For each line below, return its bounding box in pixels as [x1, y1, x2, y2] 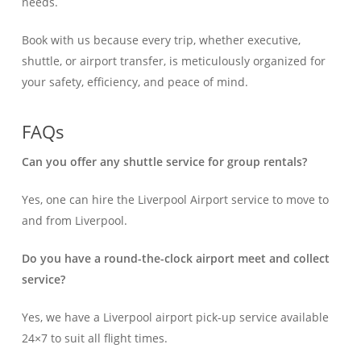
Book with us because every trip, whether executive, [21, 31, 301, 48]
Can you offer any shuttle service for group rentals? [21, 153, 307, 169]
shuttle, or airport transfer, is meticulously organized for [21, 52, 326, 68]
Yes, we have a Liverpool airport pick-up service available [21, 309, 329, 325]
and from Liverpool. [21, 212, 127, 228]
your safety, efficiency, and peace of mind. [21, 73, 251, 89]
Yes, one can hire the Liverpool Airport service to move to [21, 191, 329, 207]
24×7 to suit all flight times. [21, 330, 168, 346]
